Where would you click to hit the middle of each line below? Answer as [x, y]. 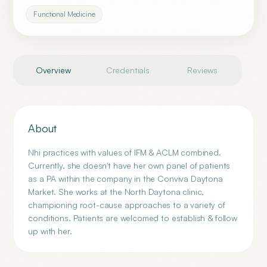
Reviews [203, 70]
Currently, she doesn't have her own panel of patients [129, 165]
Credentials [128, 70]
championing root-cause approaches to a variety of [127, 205]
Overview [53, 70]
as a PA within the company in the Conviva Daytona [125, 178]
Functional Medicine [64, 14]
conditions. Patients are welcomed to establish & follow [133, 218]
